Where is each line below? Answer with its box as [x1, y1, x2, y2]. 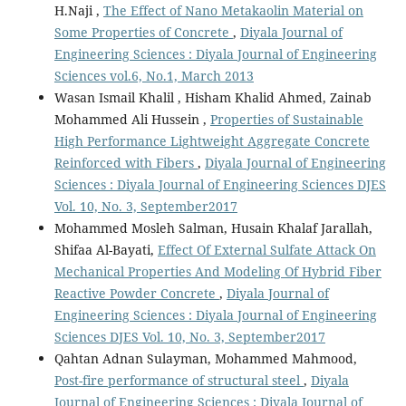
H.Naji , [53, 2, 103, 19]
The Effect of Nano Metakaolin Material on [102, 2, 363, 19]
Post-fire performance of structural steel [53, 372, 304, 389]
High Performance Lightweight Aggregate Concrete [53, 132, 370, 150]
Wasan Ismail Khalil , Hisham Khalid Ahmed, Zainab [53, 89, 372, 106]
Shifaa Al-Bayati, [53, 241, 158, 258]
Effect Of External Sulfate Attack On [157, 241, 376, 258]
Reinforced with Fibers [53, 154, 198, 171]
